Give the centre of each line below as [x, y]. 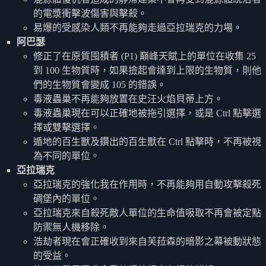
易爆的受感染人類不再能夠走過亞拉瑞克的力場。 [138, 27]
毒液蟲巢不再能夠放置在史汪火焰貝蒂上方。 [128, 99]
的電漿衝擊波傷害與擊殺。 [90, 13]
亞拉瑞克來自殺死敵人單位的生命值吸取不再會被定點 [147, 213]
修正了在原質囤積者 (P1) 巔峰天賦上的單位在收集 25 [145, 56]
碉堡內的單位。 [66, 198]
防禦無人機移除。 [71, 227]
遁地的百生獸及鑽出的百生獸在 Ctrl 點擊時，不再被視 [147, 141]
